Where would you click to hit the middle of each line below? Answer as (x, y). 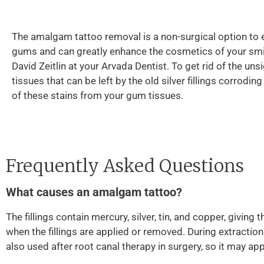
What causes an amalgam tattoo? (94, 192)
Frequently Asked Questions (125, 166)
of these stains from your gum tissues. (98, 95)
